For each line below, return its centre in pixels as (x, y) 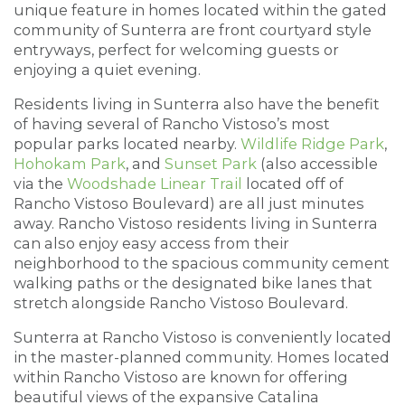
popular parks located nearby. (127, 143)
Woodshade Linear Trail (155, 183)
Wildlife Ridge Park (312, 143)
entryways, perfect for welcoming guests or (176, 49)
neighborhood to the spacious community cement (202, 263)
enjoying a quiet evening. (109, 69)
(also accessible (317, 163)
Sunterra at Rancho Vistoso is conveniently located (202, 337)
